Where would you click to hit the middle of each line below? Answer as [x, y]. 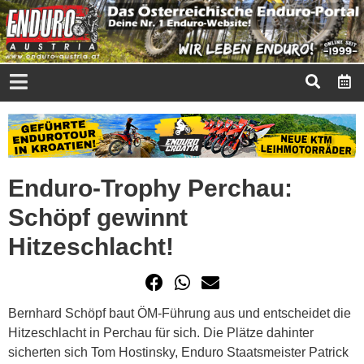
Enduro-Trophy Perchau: [150, 188]
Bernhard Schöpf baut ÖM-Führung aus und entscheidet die [180, 313]
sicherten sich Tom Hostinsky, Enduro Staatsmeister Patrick [178, 352]
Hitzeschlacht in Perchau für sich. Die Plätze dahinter [161, 332]
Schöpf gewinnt [98, 217]
